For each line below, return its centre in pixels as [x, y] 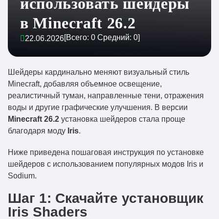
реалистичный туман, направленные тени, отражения [106, 96]
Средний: [114, 37]
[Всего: [77, 37]
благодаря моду [38, 131]
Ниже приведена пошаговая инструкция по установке [106, 152]
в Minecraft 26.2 [78, 23]
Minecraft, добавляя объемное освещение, [85, 84]
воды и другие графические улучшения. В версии [98, 107]
